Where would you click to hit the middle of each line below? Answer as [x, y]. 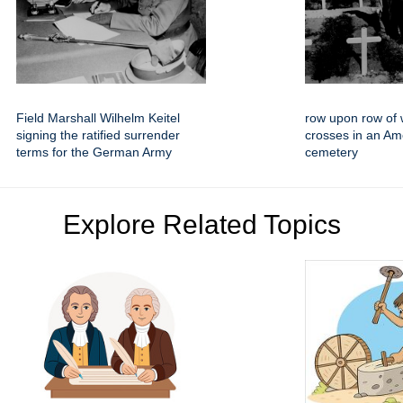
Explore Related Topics [201, 224]
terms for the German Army [94, 152]
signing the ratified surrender [98, 134]
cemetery [331, 152]
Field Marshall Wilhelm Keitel [98, 117]
